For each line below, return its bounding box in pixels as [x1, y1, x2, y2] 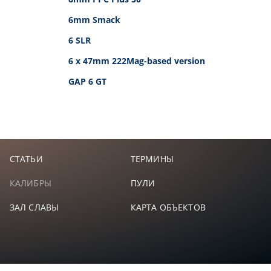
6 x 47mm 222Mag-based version [68, 55, 205, 67]
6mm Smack [68, 14, 120, 25]
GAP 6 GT [68, 76, 106, 87]
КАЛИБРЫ [9, 177, 51, 189]
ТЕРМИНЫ [130, 153, 174, 165]
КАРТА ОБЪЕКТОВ [130, 201, 206, 213]
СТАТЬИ [9, 153, 43, 165]
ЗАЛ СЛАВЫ [9, 201, 59, 213]
